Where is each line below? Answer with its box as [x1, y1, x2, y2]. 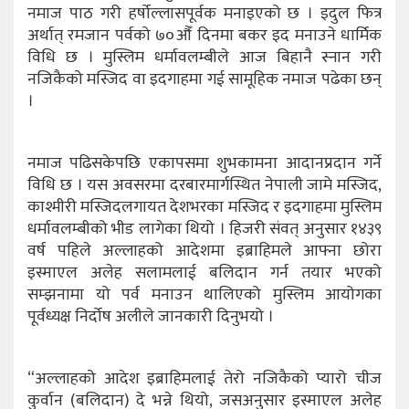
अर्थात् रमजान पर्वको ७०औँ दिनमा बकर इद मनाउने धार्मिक [27, 21, 382, 49]
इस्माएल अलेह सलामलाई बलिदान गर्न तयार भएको [27, 258, 382, 287]
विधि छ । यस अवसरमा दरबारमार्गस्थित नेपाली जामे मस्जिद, [27, 171, 382, 199]
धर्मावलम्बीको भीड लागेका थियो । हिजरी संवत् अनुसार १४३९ [27, 215, 382, 243]
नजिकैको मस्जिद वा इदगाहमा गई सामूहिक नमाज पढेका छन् [27, 65, 382, 93]
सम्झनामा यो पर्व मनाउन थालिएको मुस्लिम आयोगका [27, 280, 382, 309]
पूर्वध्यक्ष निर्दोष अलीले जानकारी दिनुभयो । [27, 302, 274, 330]
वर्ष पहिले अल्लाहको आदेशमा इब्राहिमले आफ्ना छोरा [27, 236, 382, 265]
